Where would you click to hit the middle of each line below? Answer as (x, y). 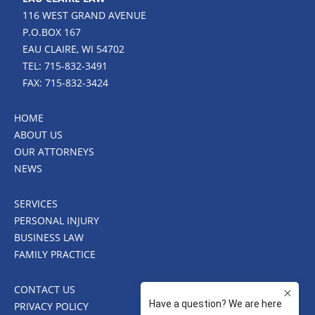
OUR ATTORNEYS (54, 152)
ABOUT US (38, 135)
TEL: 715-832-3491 (65, 66)
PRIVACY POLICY (51, 306)
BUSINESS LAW (49, 237)
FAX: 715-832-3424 (65, 83)
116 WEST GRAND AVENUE (84, 15)
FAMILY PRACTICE (55, 254)
